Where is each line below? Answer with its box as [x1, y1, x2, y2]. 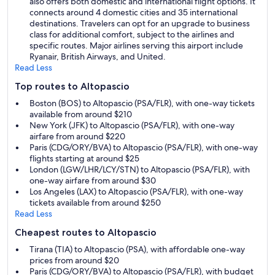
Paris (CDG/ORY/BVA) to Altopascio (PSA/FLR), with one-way [29, 142, 258, 153]
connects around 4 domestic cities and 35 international [29, 7, 238, 18]
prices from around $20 [29, 255, 119, 266]
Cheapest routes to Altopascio [15, 227, 157, 238]
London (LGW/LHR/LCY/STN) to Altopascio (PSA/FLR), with [29, 164, 250, 175]
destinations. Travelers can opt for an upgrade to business [29, 18, 250, 29]
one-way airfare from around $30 [29, 175, 156, 186]
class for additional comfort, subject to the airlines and [29, 29, 234, 40]
